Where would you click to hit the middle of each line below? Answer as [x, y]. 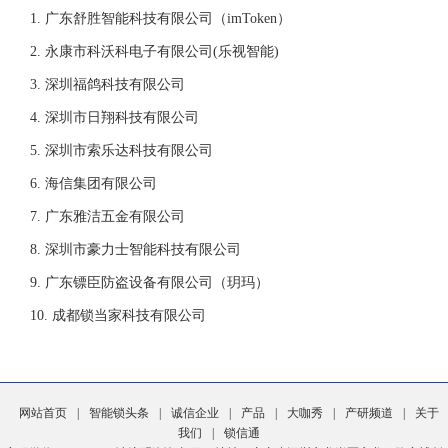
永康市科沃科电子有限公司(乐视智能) [162, 52]
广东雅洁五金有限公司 [115, 217]
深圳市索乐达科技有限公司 [129, 151]
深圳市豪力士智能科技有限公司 [143, 250]
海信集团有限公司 [101, 184]
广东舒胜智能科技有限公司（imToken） [168, 19]
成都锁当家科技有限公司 [129, 316]
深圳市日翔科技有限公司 [122, 118]
